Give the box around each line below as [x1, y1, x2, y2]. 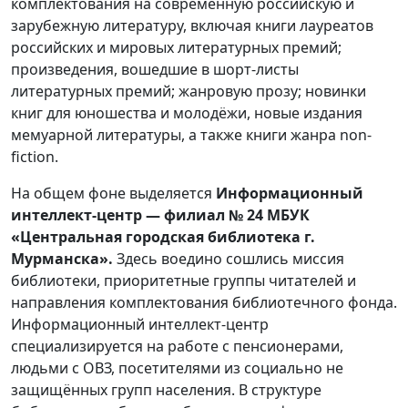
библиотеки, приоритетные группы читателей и [11, 270, 356, 291]
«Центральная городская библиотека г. [11, 226, 315, 247]
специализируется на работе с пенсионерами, [11, 335, 343, 356]
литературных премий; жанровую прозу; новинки [11, 80, 366, 101]
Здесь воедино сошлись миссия [113, 248, 344, 269]
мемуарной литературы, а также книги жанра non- [11, 124, 372, 145]
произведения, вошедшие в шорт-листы [11, 58, 299, 79]
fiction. [11, 146, 58, 167]
